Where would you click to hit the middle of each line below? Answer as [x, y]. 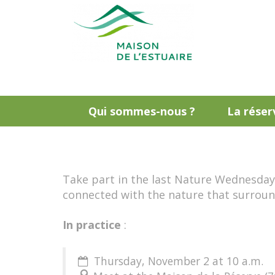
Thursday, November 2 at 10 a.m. [176, 261]
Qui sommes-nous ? [141, 111]
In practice [92, 225]
